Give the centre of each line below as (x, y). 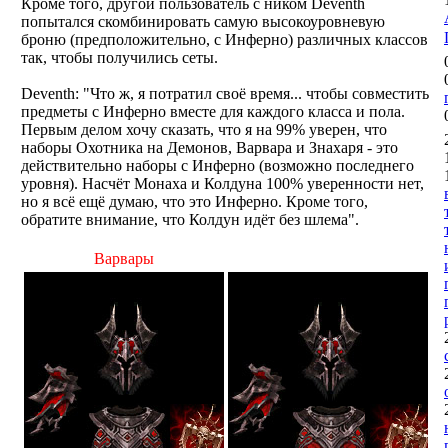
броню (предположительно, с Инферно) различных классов (224, 39)
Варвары (124, 258)
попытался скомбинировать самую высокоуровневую (203, 21)
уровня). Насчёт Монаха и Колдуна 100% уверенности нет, (222, 183)
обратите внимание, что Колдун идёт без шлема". (190, 219)
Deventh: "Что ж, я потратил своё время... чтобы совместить (225, 93)
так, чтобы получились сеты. (119, 57)
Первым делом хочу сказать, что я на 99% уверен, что (204, 129)
